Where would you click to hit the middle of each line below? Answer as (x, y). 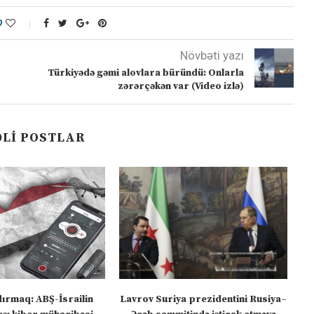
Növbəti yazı (212, 55)
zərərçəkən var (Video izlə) (180, 86)
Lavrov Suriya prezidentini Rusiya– (203, 299)
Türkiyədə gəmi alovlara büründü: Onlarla (145, 73)
